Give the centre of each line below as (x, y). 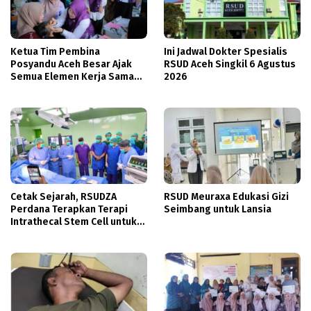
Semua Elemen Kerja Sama (72, 76)
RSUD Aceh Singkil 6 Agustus (230, 64)
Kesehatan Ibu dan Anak (66, 101)
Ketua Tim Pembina (55, 51)
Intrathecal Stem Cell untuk (74, 221)
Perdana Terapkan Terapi (69, 209)
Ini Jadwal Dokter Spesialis (226, 51)
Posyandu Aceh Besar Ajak (71, 64)
